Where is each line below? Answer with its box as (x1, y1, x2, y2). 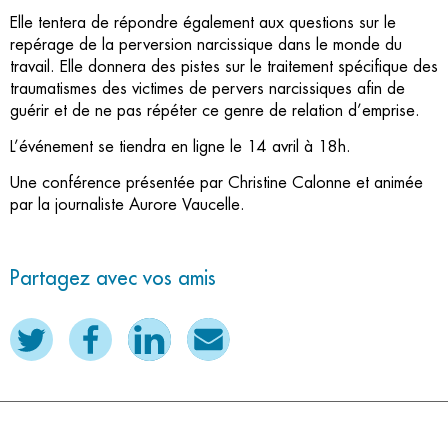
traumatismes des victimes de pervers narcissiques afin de (10, 80, 405, 97)
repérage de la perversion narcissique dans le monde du (10, 36, 402, 53)
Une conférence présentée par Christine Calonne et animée (10, 174, 423, 191)
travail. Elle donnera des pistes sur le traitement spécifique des (10, 58, 438, 75)
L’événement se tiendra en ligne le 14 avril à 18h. (10, 138, 356, 155)
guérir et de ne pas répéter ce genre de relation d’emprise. (10, 102, 420, 119)
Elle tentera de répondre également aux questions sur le (10, 14, 396, 31)
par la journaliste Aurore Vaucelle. (10, 196, 245, 213)
